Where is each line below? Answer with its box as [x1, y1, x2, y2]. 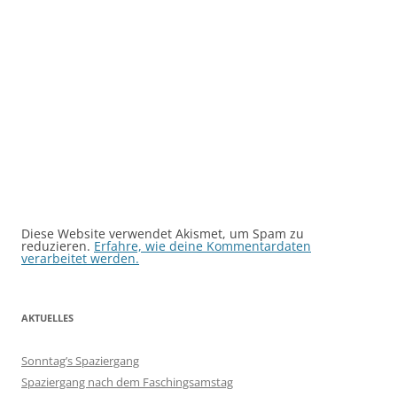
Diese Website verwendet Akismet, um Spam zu [21, 224, 304, 242]
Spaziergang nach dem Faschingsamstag [21, 373, 233, 390]
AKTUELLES [21, 310, 74, 324]
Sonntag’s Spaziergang [21, 352, 139, 369]
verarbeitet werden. [21, 249, 139, 267]
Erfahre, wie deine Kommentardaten [94, 237, 311, 254]
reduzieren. [21, 237, 94, 254]
